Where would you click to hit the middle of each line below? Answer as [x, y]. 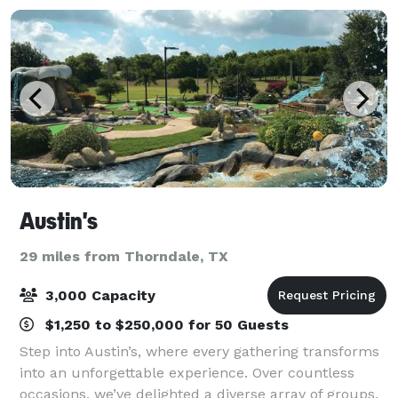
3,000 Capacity [98, 295]
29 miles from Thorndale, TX [124, 256]
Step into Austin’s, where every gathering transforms [199, 351]
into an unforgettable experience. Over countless [187, 372]
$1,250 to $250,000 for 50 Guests [165, 324]
